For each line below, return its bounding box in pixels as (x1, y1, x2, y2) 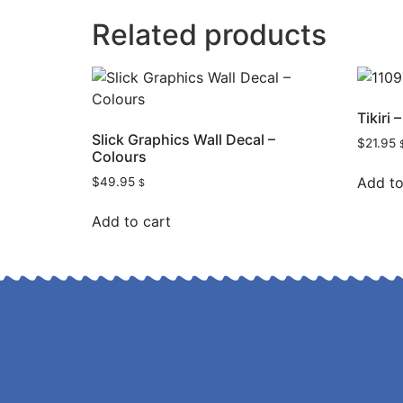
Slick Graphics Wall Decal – (92, 130, 275, 148)
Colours (92, 147, 147, 166)
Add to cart (92, 212, 171, 231)
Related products (92, 16, 327, 52)
